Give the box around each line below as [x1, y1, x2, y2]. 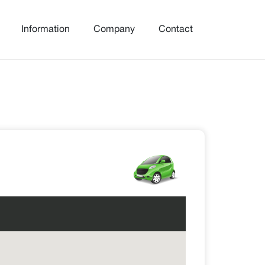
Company [93, 25, 135, 34]
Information [21, 25, 70, 34]
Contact [159, 25, 193, 34]
